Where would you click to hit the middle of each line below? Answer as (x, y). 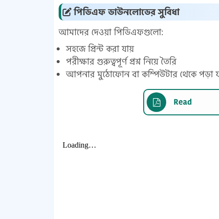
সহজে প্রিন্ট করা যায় (100, 49)
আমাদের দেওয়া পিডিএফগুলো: (111, 32)
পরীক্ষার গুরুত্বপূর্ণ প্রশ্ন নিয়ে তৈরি (121, 61)
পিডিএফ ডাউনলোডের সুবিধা (125, 12)
